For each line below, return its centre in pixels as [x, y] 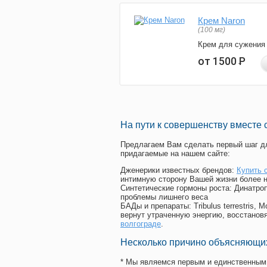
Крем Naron [221, 21]
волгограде [141, 224]
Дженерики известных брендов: [178, 170]
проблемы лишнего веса [164, 197]
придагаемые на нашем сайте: [175, 154]
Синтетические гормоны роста [175, 188]
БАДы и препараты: [157, 206]
